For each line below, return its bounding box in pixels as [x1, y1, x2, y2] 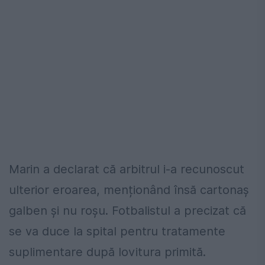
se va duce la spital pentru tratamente [9, 224, 225, 238]
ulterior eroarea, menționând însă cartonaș [9, 182, 249, 197]
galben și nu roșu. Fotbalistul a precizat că [9, 203, 246, 218]
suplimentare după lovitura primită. [9, 244, 206, 259]
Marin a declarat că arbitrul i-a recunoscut [9, 161, 244, 176]
